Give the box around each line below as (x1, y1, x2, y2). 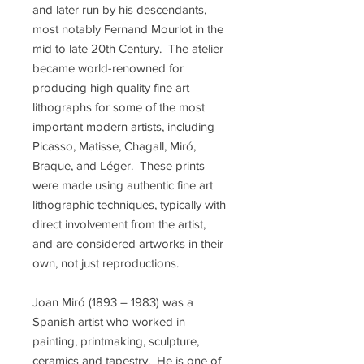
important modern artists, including (32, 119, 214, 133)
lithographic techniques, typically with (32, 197, 226, 211)
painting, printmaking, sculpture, (32, 334, 199, 348)
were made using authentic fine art (32, 178, 213, 192)
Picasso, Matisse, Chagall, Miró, (32, 139, 196, 153)
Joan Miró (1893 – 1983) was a (32, 295, 193, 309)
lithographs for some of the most (32, 100, 205, 114)
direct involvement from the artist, (32, 217, 206, 231)
